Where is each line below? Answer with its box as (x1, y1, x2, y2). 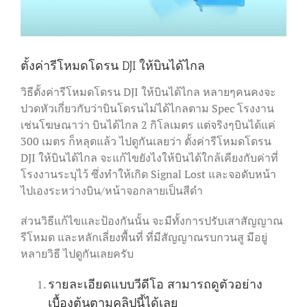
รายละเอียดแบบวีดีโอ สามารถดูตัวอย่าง (48, 277, 262, 293)
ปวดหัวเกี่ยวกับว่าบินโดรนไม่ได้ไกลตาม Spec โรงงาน (21, 101, 274, 116)
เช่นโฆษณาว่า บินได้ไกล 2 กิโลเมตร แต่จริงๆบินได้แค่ (21, 117, 275, 133)
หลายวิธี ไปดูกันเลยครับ (21, 246, 134, 262)
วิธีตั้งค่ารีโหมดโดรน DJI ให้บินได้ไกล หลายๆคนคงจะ (21, 84, 276, 100)
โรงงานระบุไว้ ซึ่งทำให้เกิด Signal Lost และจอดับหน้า (21, 167, 276, 182)
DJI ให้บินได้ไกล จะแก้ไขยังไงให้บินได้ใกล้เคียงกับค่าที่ (21, 150, 278, 166)
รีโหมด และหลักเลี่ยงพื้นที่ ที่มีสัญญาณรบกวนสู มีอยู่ (21, 230, 267, 245)
